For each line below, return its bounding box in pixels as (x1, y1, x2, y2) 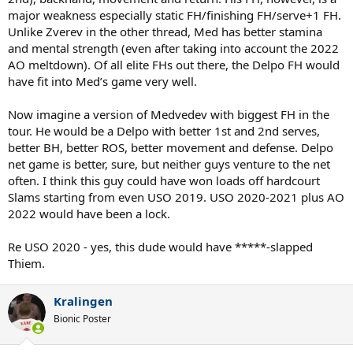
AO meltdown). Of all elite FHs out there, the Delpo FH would (8, 56, 340, 72)
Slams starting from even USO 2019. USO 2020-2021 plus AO (8, 188, 344, 205)
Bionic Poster (54, 311, 111, 325)
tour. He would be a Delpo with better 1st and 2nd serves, (8, 122, 320, 139)
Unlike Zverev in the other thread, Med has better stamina (8, 23, 322, 39)
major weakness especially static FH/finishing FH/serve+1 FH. (8, 6, 341, 23)
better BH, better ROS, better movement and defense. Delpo (8, 139, 333, 155)
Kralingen (54, 292, 113, 309)
